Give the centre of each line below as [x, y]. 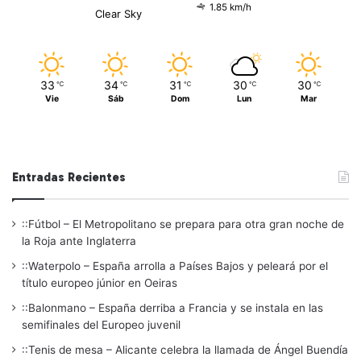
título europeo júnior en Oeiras [100, 282]
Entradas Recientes [69, 177]
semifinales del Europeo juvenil [101, 324]
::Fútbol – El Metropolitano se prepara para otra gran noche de [183, 224]
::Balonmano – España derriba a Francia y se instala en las [172, 307]
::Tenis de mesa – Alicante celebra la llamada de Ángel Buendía [185, 349]
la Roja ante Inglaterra [79, 241]
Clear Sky [118, 13]
